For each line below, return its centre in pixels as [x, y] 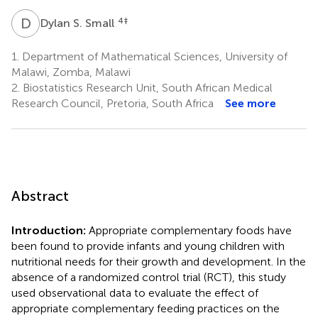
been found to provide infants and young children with [148, 246]
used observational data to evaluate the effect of [135, 292]
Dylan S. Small [78, 23]
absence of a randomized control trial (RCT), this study [149, 277]
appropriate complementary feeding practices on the [146, 308]
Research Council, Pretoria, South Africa [113, 103]
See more [251, 103]
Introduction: [49, 230]
